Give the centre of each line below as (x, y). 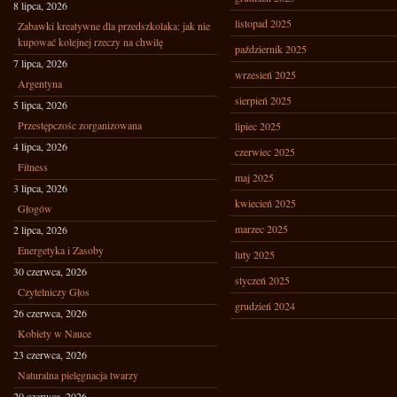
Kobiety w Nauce (54, 333)
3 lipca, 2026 (40, 188)
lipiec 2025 (258, 126)
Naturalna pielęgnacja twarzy (78, 375)
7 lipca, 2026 (40, 63)
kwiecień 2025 (265, 203)
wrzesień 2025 (265, 74)
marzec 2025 (261, 229)
